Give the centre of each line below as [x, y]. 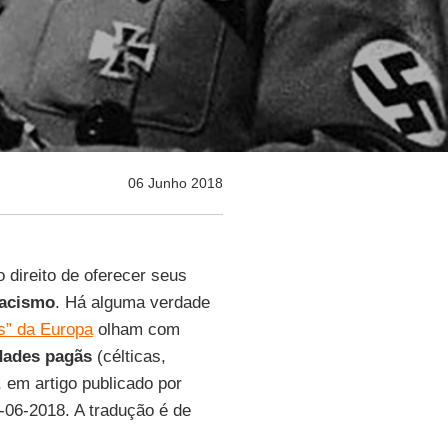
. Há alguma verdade [132, 302]
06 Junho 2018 [175, 183]
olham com [136, 329]
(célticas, [128, 356]
